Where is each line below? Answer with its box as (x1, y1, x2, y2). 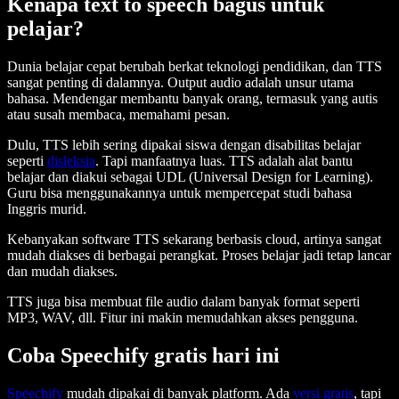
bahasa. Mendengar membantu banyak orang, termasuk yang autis (7, 90, 378, 106)
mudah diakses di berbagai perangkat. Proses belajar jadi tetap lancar (7, 247, 391, 263)
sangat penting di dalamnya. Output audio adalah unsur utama (7, 74, 354, 90)
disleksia (47, 152, 95, 168)
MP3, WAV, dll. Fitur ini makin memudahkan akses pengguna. (7, 309, 358, 325)
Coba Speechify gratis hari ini (7, 343, 280, 367)
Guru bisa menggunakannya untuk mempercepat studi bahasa (7, 184, 352, 200)
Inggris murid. (7, 200, 86, 216)
